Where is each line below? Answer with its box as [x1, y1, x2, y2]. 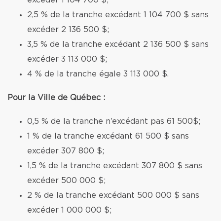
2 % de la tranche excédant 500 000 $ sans [27, 191, 199, 199]
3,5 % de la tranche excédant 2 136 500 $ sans [27, 40, 209, 48]
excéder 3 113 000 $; [27, 55, 107, 63]
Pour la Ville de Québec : [7, 94, 105, 102]
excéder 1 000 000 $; [27, 206, 111, 214]
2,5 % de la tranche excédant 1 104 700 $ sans [27, 11, 209, 19]
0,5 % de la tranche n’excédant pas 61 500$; [27, 117, 200, 125]
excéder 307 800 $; [27, 147, 104, 155]
